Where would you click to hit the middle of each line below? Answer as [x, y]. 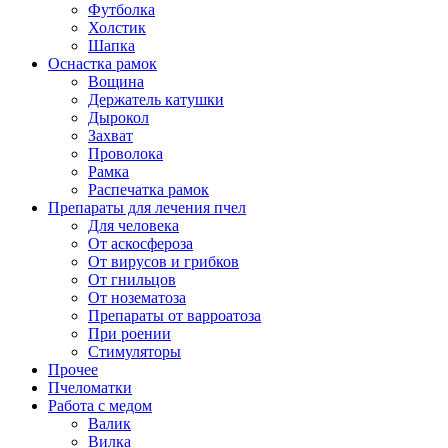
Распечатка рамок [148, 189]
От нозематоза [137, 297]
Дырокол [118, 117]
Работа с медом [100, 405]
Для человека [133, 225]
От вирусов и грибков [163, 261]
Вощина [116, 81]
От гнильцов [132, 279]
